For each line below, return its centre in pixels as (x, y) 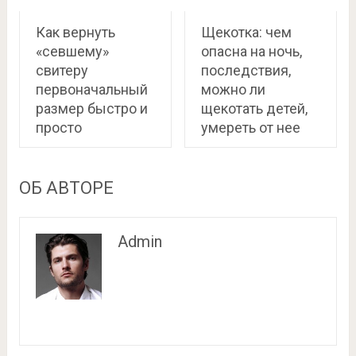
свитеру (62, 70)
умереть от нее (250, 128)
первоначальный (91, 89)
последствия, (246, 70)
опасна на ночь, (251, 51)
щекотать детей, (254, 108)
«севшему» (72, 51)
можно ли (233, 89)
